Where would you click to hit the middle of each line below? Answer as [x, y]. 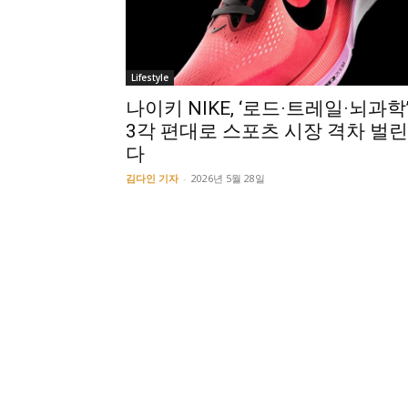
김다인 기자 [152, 178]
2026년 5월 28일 [228, 178]
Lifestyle [150, 77]
